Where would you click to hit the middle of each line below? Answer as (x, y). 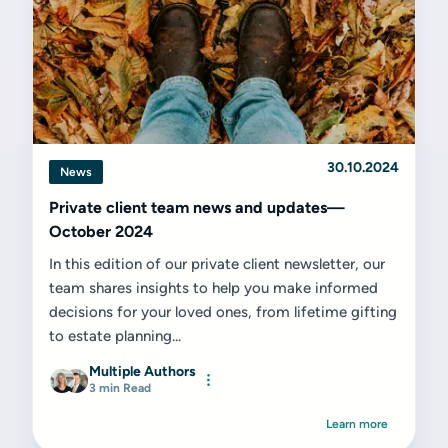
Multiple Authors (142, 371)
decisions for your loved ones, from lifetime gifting (223, 312)
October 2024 (101, 231)
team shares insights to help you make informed (213, 288)
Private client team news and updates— (197, 207)
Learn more (357, 424)
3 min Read (120, 388)
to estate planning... (115, 336)
